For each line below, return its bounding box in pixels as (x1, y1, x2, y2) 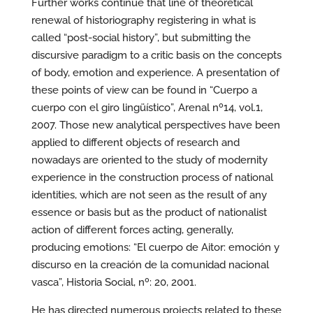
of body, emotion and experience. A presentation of (31, 66, 279, 79)
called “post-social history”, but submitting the (31, 31, 251, 44)
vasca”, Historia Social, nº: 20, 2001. (31, 276, 196, 289)
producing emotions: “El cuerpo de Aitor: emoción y (31, 241, 279, 254)
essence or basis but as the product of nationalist (31, 206, 267, 219)
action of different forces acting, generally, (31, 224, 233, 236)
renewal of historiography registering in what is (31, 14, 256, 27)
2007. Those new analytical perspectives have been (31, 119, 280, 131)
